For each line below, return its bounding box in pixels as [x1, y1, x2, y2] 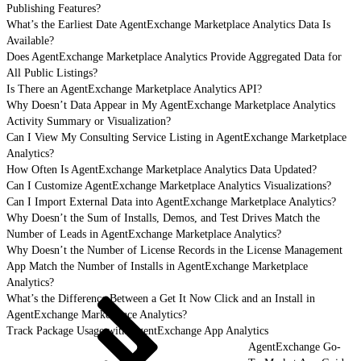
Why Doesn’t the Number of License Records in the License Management [6, 243, 342, 256]
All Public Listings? [6, 66, 98, 79]
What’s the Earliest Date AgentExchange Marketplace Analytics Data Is [6, 18, 330, 31]
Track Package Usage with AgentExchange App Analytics [6, 324, 268, 337]
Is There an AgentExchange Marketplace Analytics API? [6, 82, 262, 95]
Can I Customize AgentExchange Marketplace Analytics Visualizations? [6, 179, 331, 192]
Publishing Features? [6, 2, 101, 15]
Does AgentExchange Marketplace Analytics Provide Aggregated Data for [6, 50, 342, 63]
